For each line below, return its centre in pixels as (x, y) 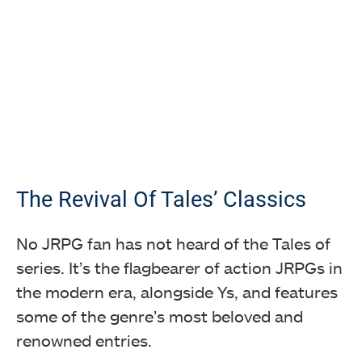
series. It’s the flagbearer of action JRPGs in (179, 267)
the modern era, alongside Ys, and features (177, 291)
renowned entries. (86, 340)
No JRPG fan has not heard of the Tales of (173, 243)
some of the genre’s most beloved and (160, 316)
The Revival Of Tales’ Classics (161, 199)
